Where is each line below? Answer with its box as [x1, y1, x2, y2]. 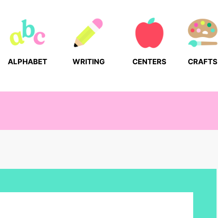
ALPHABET [8, 57, 48, 67]
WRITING [72, 57, 105, 67]
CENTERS [132, 57, 166, 67]
